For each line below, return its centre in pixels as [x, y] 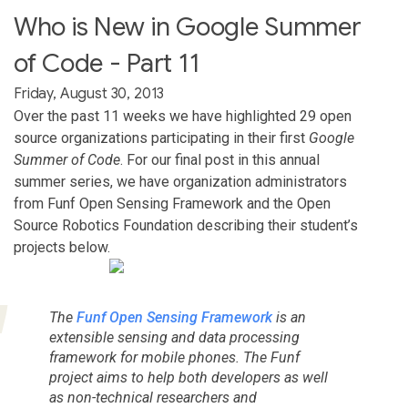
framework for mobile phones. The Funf [174, 357]
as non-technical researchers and [153, 398]
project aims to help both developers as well [188, 377]
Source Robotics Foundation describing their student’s [186, 225]
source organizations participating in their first [161, 138]
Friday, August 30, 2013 [89, 94]
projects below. [62, 247]
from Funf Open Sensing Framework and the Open [172, 204]
